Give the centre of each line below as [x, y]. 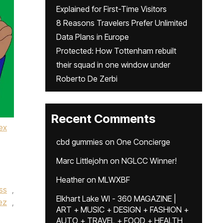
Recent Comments [103, 119]
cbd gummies [80, 142]
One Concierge [143, 142]
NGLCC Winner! [149, 161]
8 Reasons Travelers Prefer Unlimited [122, 23]
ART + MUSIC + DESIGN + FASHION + [122, 210]
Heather [70, 180]
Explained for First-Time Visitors [111, 9]
